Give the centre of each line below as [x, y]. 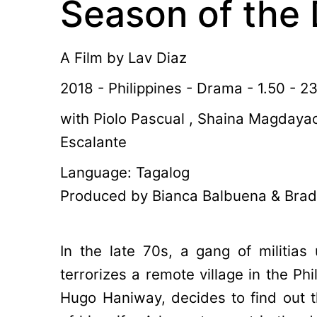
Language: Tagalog [125, 172]
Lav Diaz [158, 58]
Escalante [94, 142]
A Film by [94, 58]
